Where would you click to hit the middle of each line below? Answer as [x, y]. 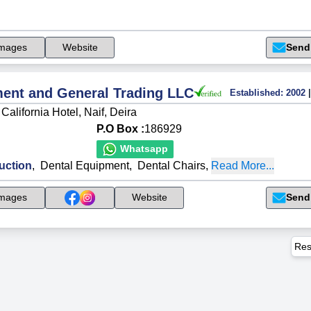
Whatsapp [143, 149]
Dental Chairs [172, 165]
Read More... [243, 165]
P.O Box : [120, 128]
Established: [256, 92]
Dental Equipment [85, 165]
